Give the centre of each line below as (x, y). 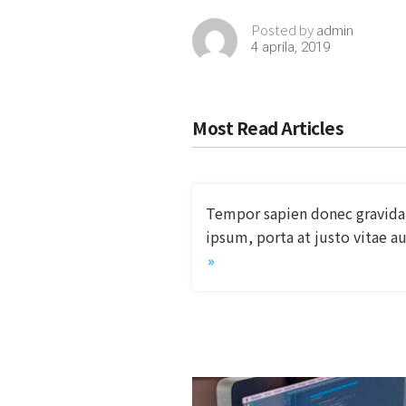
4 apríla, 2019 (290, 47)
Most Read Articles (268, 127)
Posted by (284, 29)
